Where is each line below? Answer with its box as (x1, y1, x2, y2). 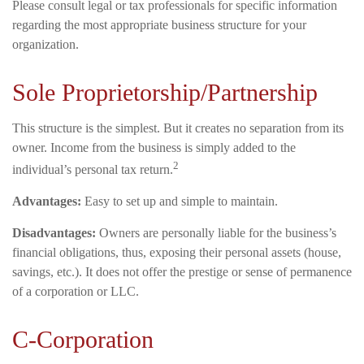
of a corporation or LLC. (12, 284, 139, 299)
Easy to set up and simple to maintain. (81, 194, 278, 209)
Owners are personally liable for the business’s (96, 226, 336, 240)
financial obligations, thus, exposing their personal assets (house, (12, 245, 341, 260)
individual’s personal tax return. (12, 162, 173, 177)
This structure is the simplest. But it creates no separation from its (12, 120, 344, 135)
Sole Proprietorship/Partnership (12, 78, 318, 106)
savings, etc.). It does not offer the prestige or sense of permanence (12, 265, 352, 279)
